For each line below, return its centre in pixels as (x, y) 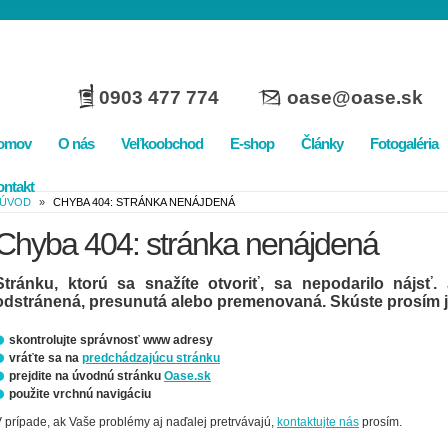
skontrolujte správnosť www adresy (111, 340)
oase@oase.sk (354, 97)
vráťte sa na (45, 358)
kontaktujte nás (318, 422)
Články (322, 143)
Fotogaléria (404, 143)
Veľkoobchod (162, 143)
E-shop (252, 143)
